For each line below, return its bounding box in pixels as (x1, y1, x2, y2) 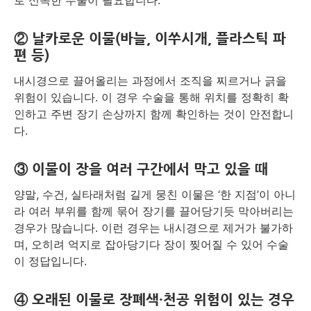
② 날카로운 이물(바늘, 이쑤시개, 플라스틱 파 (14, 32, 286, 47)
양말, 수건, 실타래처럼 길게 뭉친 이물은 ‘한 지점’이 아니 (14, 187, 296, 202)
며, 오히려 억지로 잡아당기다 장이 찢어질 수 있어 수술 (14, 237, 289, 252)
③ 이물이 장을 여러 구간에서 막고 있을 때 (14, 162, 268, 177)
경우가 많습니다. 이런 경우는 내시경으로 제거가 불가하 (14, 221, 293, 235)
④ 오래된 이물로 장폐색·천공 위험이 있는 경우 (14, 293, 294, 308)
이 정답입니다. (14, 254, 87, 269)
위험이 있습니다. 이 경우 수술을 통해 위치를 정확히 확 (14, 90, 289, 105)
